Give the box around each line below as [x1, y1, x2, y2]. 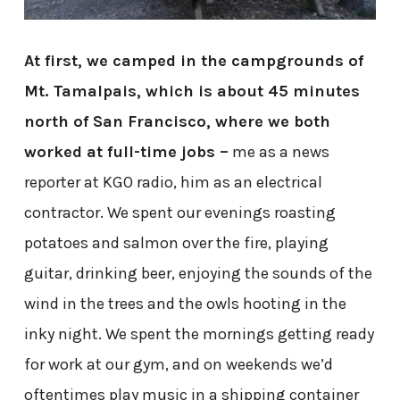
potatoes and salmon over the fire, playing [23, 232, 329, 253]
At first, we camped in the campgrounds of [23, 50, 363, 71]
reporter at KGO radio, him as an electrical [23, 171, 322, 192]
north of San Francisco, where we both [23, 111, 330, 131]
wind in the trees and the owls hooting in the [23, 293, 346, 313]
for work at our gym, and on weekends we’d [23, 354, 333, 374]
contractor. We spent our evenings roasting [23, 202, 336, 222]
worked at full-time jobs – [23, 141, 229, 162]
